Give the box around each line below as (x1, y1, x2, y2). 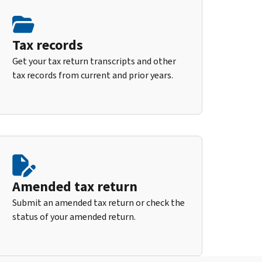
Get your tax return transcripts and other (12, 54, 176, 67)
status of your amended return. (12, 210, 136, 223)
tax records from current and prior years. (12, 68, 173, 81)
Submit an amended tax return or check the (12, 196, 185, 209)
